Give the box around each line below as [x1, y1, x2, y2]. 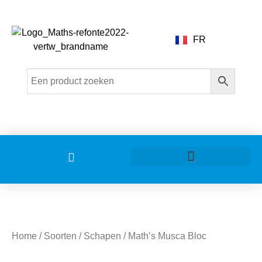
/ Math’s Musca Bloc [121, 231, 206, 241]
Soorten [44, 231, 77, 241]
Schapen [84, 231, 121, 241]
